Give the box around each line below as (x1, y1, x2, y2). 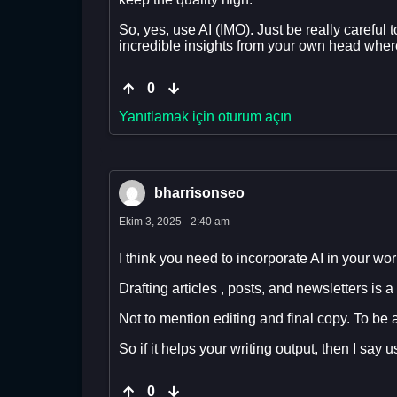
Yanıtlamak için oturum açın (119, 109, 292, 125)
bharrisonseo (154, 185, 245, 201)
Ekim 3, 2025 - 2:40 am (119, 215, 230, 229)
